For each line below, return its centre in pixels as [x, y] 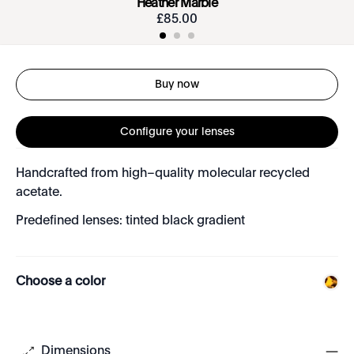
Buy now [177, 84]
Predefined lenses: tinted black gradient [130, 221]
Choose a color [60, 282]
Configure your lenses [177, 132]
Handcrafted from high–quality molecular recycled [163, 174]
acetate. [39, 193]
